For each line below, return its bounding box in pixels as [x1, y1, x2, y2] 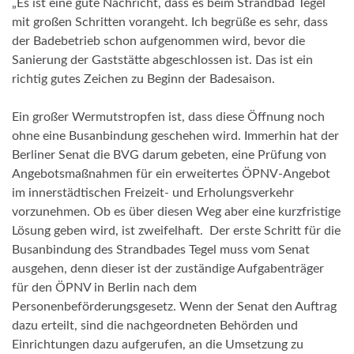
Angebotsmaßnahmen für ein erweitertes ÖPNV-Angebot [12, 168, 330, 181]
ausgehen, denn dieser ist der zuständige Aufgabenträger [12, 262, 324, 276]
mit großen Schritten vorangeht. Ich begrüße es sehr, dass [12, 16, 328, 29]
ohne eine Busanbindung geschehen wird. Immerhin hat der [12, 130, 339, 143]
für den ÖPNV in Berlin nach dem [12, 281, 197, 295]
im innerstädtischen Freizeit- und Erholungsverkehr [12, 186, 294, 200]
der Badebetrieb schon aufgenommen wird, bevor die [12, 35, 305, 48]
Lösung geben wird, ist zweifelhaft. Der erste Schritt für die [12, 224, 341, 238]
